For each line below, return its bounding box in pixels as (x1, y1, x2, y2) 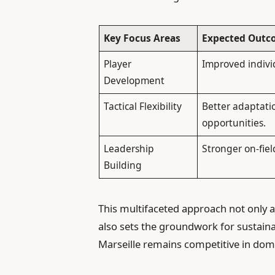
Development (104, 74, 165, 88)
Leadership (104, 142, 155, 156)
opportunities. (202, 116, 266, 130)
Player (104, 57, 132, 71)
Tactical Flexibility (104, 99, 182, 114)
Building (104, 158, 142, 172)
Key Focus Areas (104, 31, 181, 45)
